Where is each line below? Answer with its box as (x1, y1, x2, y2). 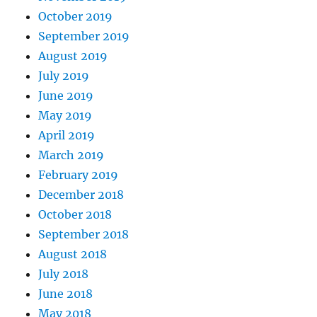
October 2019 (38, 8, 113, 23)
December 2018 (38, 187, 125, 202)
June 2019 (38, 88, 94, 103)
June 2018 (38, 286, 93, 301)
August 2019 (38, 48, 108, 63)
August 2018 (38, 246, 108, 261)
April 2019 (38, 127, 96, 142)
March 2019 (38, 147, 105, 162)
